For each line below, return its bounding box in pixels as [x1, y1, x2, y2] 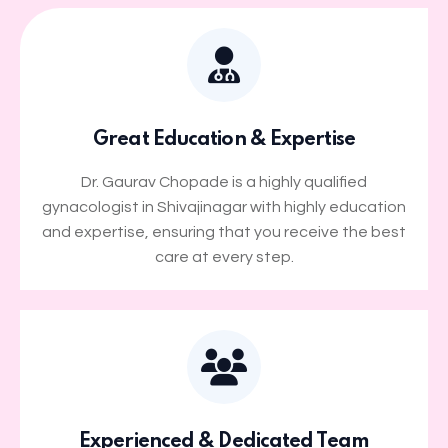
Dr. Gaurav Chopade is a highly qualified [81, 174, 367, 191]
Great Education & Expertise [93, 130, 355, 151]
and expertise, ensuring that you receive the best [42, 224, 406, 241]
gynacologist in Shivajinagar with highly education [42, 199, 406, 216]
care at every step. [154, 249, 294, 266]
